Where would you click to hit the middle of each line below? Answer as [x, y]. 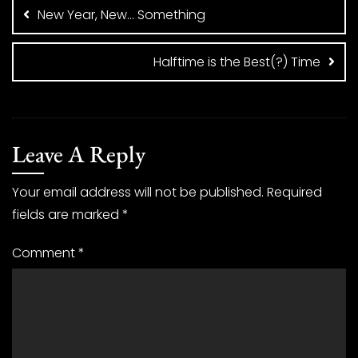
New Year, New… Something [121, 15]
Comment [45, 253]
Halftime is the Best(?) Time [237, 62]
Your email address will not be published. [138, 192]
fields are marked [67, 215]
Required [294, 192]
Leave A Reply [79, 154]
